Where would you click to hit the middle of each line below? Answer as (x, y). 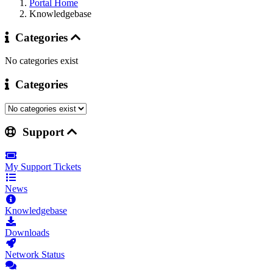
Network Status (35, 255)
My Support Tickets (43, 167)
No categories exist (41, 61)
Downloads (27, 233)
